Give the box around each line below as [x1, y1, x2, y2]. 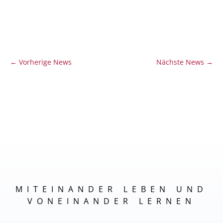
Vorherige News [19, 57, 72, 67]
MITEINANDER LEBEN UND [15, 184, 208, 195]
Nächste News [156, 57, 204, 67]
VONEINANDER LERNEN [27, 196, 196, 207]
